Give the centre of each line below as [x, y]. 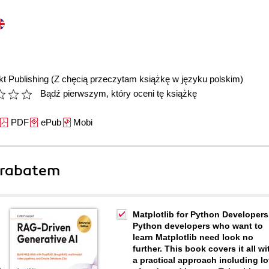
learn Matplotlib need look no [193, 237]
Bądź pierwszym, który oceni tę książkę [119, 93]
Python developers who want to [198, 226]
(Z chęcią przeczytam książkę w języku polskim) [147, 79]
